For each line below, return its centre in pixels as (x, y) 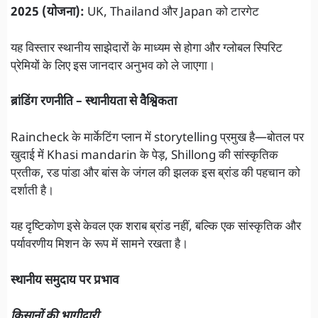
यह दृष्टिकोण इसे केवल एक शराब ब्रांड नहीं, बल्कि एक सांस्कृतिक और (156, 227)
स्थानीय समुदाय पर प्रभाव (65, 281)
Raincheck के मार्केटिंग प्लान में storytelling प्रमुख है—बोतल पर (157, 138)
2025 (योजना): (48, 13)
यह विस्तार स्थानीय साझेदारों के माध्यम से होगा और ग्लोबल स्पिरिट (147, 49)
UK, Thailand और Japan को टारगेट (172, 13)
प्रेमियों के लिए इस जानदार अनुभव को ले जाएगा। (113, 66)
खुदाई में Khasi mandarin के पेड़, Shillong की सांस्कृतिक (144, 156)
